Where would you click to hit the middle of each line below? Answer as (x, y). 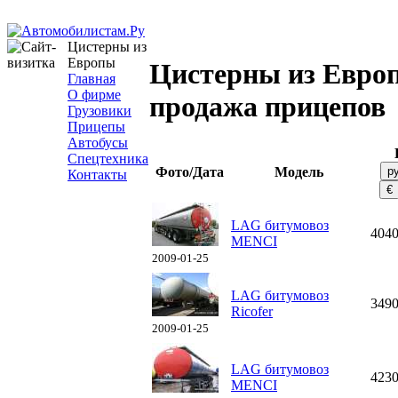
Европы (92, 63)
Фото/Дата (190, 172)
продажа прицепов (267, 107)
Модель (299, 172)
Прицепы (96, 127)
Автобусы (98, 143)
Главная (92, 79)
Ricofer (252, 311)
